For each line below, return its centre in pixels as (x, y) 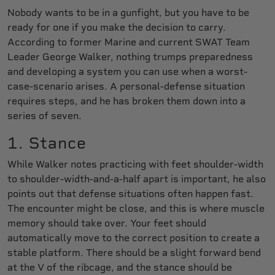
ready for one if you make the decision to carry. (117, 27)
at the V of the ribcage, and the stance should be (120, 267)
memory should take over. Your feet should (107, 223)
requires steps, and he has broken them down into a (126, 101)
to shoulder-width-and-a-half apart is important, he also (137, 179)
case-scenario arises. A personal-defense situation (126, 86)
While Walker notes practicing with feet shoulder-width (135, 164)
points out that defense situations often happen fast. (130, 193)
